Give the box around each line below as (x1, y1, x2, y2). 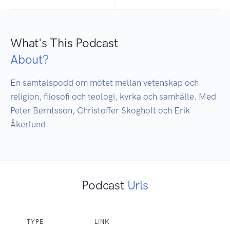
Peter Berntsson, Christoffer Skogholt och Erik (10, 105, 190, 116)
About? (10, 52, 49, 67)
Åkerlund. (10, 119, 48, 130)
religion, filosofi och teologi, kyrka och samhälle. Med (10, 91, 216, 102)
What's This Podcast (10, 35, 118, 51)
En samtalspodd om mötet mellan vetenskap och (10, 78, 199, 88)
